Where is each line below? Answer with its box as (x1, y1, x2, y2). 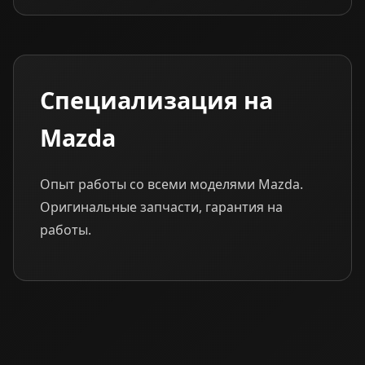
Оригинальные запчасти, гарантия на (40, 197, 283, 216)
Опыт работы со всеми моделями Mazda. (40, 174, 303, 193)
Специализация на (40, 83, 273, 116)
